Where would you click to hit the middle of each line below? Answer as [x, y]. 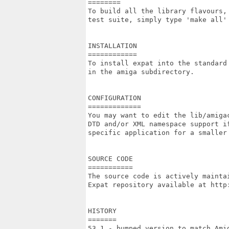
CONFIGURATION [114, 98]
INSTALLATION [112, 46]
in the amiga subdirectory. [141, 72]
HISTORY [102, 211]
